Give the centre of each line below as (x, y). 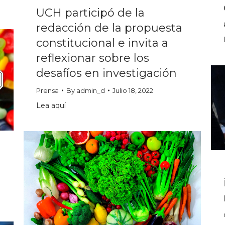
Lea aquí (51, 106)
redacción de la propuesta (109, 28)
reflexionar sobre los (93, 58)
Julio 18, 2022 (133, 91)
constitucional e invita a (102, 43)
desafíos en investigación (106, 73)
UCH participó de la (90, 13)
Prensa (47, 91)
